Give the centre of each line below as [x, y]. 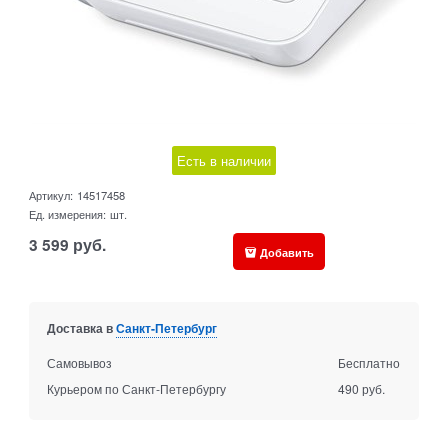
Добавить [286, 251]
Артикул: [51, 195]
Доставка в [81, 328]
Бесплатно [369, 363]
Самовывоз [79, 363]
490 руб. [362, 389]
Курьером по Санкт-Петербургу [136, 389]
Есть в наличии [224, 161]
